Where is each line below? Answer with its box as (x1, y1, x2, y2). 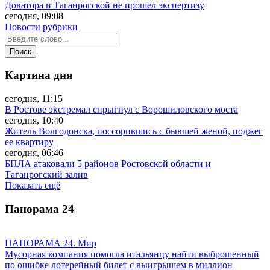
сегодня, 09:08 (5, 10, 63, 21)
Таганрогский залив (5, 169, 88, 180)
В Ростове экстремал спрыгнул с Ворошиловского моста (5, 104, 238, 115)
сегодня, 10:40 (5, 115, 63, 126)
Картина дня (5, 69, 72, 82)
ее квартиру (5, 137, 54, 148)
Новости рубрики (5, 21, 78, 32)
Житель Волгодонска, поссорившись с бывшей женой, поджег (5, 126, 263, 137)
